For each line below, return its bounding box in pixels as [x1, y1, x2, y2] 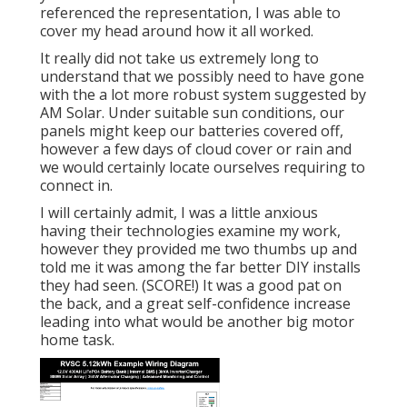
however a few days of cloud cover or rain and [40, 139, 352, 160]
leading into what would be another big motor [40, 312, 354, 333]
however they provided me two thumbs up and [40, 239, 357, 260]
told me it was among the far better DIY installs [40, 257, 361, 278]
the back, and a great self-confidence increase [40, 293, 351, 314]
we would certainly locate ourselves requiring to [40, 157, 365, 178]
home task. [40, 330, 114, 351]
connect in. [40, 175, 113, 196]
